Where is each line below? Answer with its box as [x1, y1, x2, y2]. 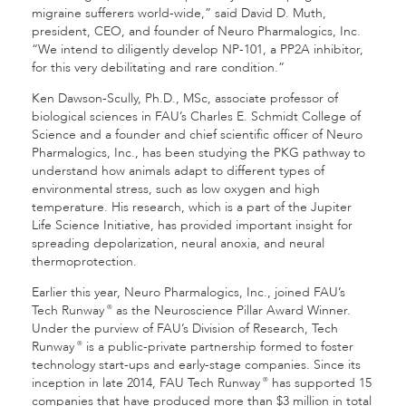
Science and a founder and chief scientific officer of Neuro [32, 126, 362, 143]
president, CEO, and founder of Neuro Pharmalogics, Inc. [32, 23, 361, 40]
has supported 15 [268, 374, 372, 391]
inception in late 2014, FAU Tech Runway [32, 374, 260, 391]
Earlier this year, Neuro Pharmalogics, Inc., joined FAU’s [32, 284, 345, 301]
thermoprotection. [32, 253, 137, 270]
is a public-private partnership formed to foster [82, 338, 353, 355]
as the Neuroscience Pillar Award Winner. [112, 302, 351, 319]
